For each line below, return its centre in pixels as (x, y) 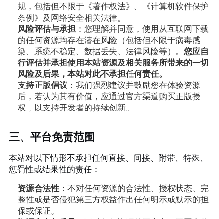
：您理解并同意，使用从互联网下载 (142, 29)
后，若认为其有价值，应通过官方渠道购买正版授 (109, 97)
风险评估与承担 (46, 29)
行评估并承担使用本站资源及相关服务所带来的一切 (113, 63)
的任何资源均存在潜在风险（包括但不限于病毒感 (109, 41)
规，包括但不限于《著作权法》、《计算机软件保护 (113, 7)
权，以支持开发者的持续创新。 (76, 108)
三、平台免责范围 (52, 137)
